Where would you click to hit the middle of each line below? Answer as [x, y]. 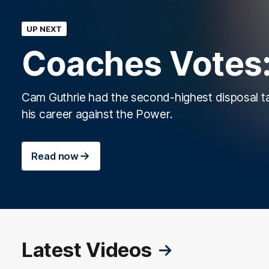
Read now [55, 156]
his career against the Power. [97, 114]
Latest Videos [87, 249]
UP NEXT [44, 29]
